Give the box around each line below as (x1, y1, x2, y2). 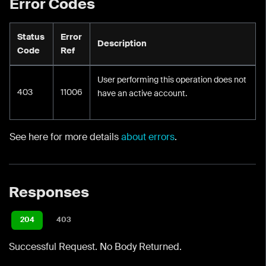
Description (97, 37, 147, 49)
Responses (9, 182, 89, 201)
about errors (121, 130, 175, 143)
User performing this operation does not (97, 74, 246, 85)
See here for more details (9, 130, 121, 143)
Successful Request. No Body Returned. (9, 240, 182, 253)
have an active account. (97, 87, 187, 99)
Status (17, 31, 45, 42)
